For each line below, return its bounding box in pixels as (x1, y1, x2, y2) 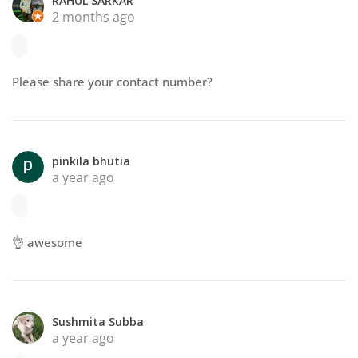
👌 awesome (12, 234, 82, 250)
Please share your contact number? (12, 74, 213, 89)
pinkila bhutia (52, 153, 130, 169)
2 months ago (52, 8, 135, 26)
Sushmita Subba (52, 314, 144, 329)
